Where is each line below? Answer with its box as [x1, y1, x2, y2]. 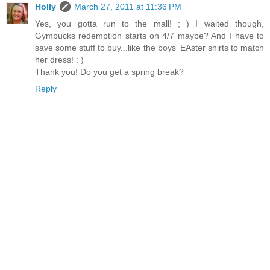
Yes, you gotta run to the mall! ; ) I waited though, [35, 19, 264, 29]
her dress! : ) [35, 55, 84, 65]
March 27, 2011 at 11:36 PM [74, 2, 181, 12]
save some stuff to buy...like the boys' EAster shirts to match [35, 43, 264, 53]
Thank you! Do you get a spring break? [35, 67, 184, 77]
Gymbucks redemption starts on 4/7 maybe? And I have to [35, 31, 264, 41]
